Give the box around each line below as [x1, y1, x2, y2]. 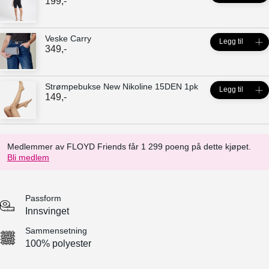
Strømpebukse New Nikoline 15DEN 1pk [45, 82, 198, 92]
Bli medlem [7, 153, 49, 163]
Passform [25, 193, 61, 204]
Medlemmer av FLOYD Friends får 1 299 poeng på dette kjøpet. [7, 142, 251, 152]
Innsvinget [25, 206, 69, 217]
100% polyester [25, 238, 91, 249]
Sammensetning [25, 226, 87, 236]
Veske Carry [45, 34, 91, 44]
